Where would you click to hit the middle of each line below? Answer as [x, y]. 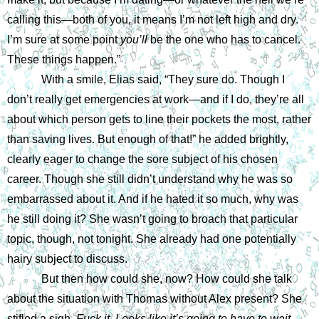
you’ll [135, 39]
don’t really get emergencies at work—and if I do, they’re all [156, 99]
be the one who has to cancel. [225, 39]
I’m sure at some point [64, 39]
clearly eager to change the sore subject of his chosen [142, 159]
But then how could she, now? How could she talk [167, 278]
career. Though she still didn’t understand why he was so [150, 179]
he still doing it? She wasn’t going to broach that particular [152, 219]
